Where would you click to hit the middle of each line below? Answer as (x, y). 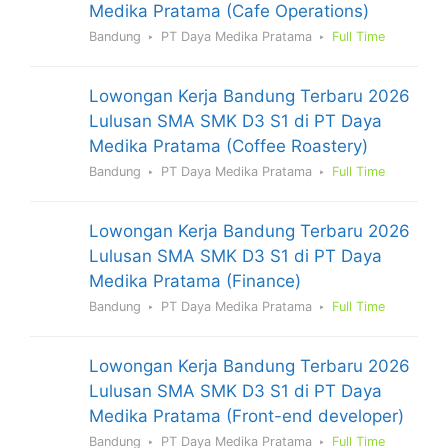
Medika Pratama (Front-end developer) (246, 416)
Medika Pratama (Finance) (195, 281)
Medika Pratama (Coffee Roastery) (228, 146)
